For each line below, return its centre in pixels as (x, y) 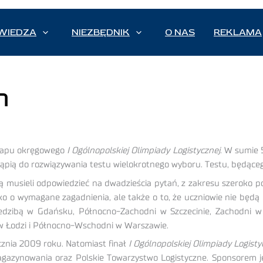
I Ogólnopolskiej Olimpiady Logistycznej (142, 151)
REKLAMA (238, 33)
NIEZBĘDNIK (101, 33)
